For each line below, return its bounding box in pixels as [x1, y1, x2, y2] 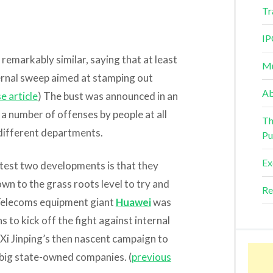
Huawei [115, 195, 151, 208]
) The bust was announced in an [37, 89, 178, 102]
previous [131, 250, 171, 263]
